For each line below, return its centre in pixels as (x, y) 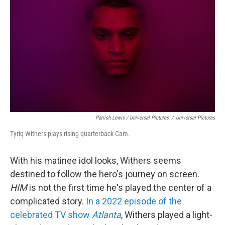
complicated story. (48, 201)
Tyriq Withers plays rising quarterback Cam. (70, 134)
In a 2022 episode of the (134, 201)
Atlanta (106, 215)
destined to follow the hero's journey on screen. (105, 174)
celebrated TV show (51, 215)
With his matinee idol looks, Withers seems (96, 161)
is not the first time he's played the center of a (119, 188)
